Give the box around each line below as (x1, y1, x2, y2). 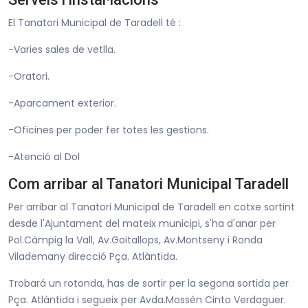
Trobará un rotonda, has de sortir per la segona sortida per (8, 276, 289, 290)
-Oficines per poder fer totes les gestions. (8, 122, 209, 137)
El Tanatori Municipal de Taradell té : (8, 15, 181, 30)
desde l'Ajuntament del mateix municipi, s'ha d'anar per (8, 216, 276, 230)
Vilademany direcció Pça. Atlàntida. (8, 249, 177, 263)
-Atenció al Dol (8, 149, 80, 164)
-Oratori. (8, 69, 49, 83)
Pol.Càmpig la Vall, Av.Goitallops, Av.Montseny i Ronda (8, 232, 263, 247)
